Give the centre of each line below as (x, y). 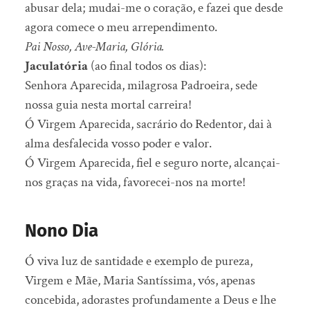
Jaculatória (56, 66)
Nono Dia (61, 231)
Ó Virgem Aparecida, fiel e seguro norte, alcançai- (152, 163)
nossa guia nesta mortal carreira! (108, 105)
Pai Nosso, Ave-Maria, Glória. (94, 47)
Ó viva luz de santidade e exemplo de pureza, (138, 262)
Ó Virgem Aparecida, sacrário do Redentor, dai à (148, 125)
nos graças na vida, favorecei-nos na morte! (135, 183)
